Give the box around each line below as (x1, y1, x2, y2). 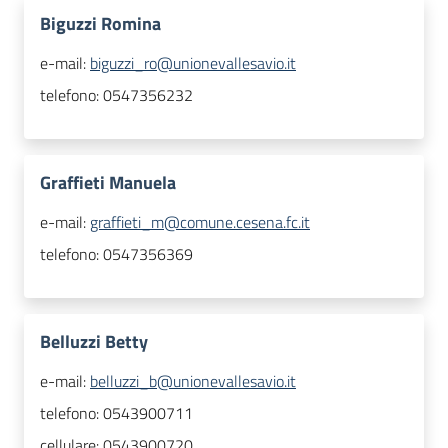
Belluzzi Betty (40, 328, 148, 356)
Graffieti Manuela (40, 169, 176, 197)
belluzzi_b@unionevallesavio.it (90, 369, 296, 394)
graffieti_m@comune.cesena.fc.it (90, 210, 310, 235)
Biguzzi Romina (40, 10, 161, 38)
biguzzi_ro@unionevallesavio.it (90, 51, 296, 76)
